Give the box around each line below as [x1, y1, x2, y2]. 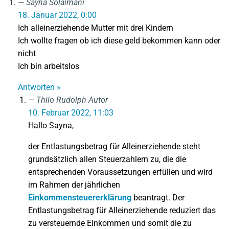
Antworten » [18, 82, 61, 92]
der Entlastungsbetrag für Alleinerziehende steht [28, 142, 200, 151]
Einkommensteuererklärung [28, 193, 131, 202]
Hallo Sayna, [28, 121, 74, 130]
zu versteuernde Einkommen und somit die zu [28, 218, 192, 228]
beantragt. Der [131, 193, 185, 202]
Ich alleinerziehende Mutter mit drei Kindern [18, 23, 173, 33]
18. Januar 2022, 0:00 [18, 10, 97, 20]
